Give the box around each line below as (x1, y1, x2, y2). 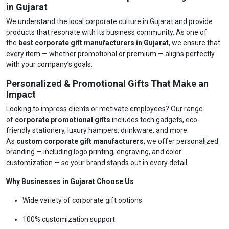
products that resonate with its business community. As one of (6, 28, 207, 36)
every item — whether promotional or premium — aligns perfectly (6, 50, 215, 58)
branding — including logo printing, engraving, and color (6, 148, 181, 156)
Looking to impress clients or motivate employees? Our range (6, 105, 203, 113)
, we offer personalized (144, 137, 218, 145)
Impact (6, 89, 36, 100)
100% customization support (22, 215, 115, 223)
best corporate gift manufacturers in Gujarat (18, 39, 169, 47)
